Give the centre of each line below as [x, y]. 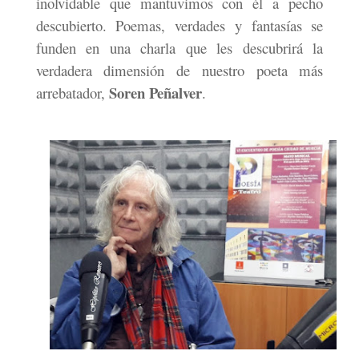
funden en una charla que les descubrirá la [179, 48]
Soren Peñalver [153, 93]
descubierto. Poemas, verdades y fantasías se [179, 26]
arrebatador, [70, 93]
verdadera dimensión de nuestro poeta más [179, 71]
